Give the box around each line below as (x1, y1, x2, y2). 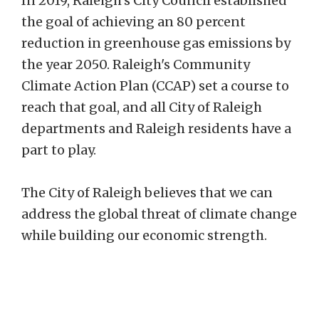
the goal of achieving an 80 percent (21, 13, 246, 30)
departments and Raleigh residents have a (21, 120, 291, 137)
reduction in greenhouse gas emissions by (21, 34, 291, 51)
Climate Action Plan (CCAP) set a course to (21, 77, 289, 94)
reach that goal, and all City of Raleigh (21, 98, 262, 115)
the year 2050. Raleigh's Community (21, 56, 250, 73)
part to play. (21, 141, 102, 158)
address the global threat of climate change (21, 205, 297, 222)
